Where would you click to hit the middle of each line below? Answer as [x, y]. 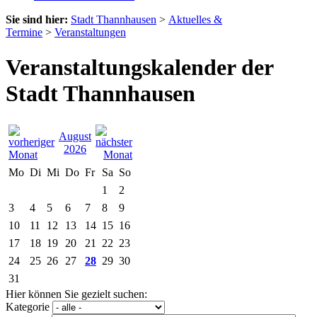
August [75, 136]
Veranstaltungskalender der [139, 67]
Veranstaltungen [90, 33]
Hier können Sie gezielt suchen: [76, 294]
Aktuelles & [195, 20]
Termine [24, 33]
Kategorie [28, 306]
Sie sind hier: [37, 20]
